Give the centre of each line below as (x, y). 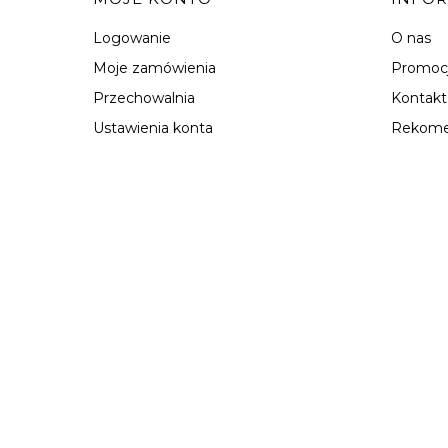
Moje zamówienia (155, 67)
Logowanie (132, 37)
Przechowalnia (144, 97)
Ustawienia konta (153, 127)
